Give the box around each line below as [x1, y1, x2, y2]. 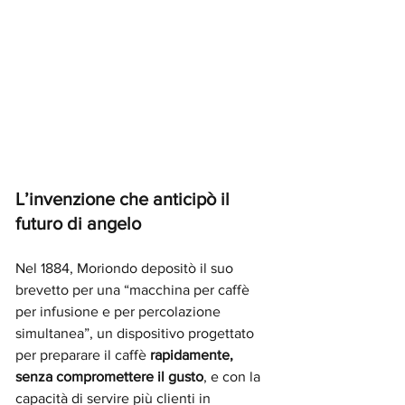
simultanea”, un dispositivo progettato [15, 325, 258, 341]
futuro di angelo [15, 213, 146, 233]
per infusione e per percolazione [15, 304, 224, 319]
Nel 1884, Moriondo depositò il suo [15, 260, 237, 276]
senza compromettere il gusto [15, 369, 203, 384]
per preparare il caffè [15, 347, 150, 363]
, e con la [203, 369, 264, 384]
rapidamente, [150, 347, 237, 363]
